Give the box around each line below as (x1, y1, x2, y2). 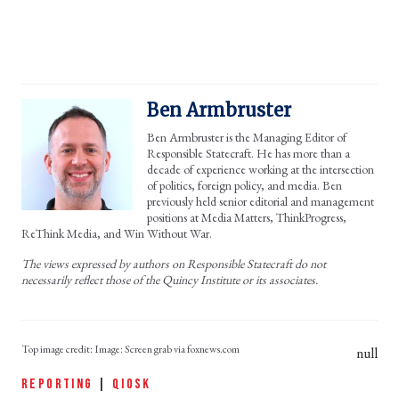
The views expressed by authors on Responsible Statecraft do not (21, 255, 326, 272)
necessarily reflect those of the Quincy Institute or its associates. (21, 271, 318, 288)
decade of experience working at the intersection (147, 160, 374, 177)
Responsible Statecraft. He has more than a (147, 144, 350, 161)
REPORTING (21, 375, 94, 393)
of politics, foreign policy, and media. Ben (147, 176, 342, 193)
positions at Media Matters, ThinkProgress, (147, 208, 346, 225)
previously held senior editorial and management (147, 192, 374, 209)
